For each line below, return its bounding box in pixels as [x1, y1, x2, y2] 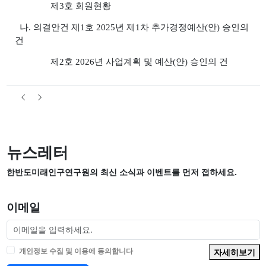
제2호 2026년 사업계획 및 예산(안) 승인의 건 [14, 57, 228, 66]
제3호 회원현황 [14, 1, 111, 11]
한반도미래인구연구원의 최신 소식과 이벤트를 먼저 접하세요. [6, 166, 237, 178]
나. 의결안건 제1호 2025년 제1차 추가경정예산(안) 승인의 [14, 23, 249, 32]
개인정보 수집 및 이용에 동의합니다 [18, 245, 133, 256]
